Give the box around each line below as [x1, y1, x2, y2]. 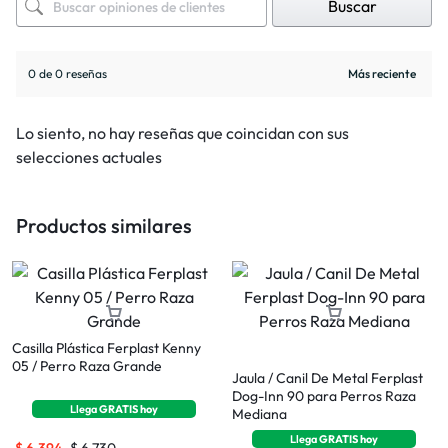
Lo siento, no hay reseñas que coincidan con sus [16, 123, 349, 144]
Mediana [232, 405, 287, 424]
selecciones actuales [16, 147, 162, 168]
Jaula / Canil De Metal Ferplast [232, 369, 423, 388]
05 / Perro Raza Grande [12, 357, 162, 376]
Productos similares [16, 213, 192, 239]
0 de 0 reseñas [28, 66, 107, 82]
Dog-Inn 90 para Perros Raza [232, 387, 416, 406]
